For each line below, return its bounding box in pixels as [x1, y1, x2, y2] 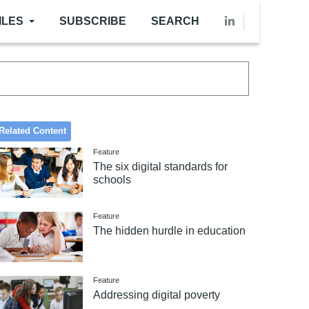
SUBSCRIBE [59, 15, 126, 27]
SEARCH [151, 15, 199, 27]
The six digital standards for [93, 161, 228, 173]
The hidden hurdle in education [93, 225, 246, 237]
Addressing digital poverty [93, 288, 221, 301]
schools [93, 174, 132, 186]
